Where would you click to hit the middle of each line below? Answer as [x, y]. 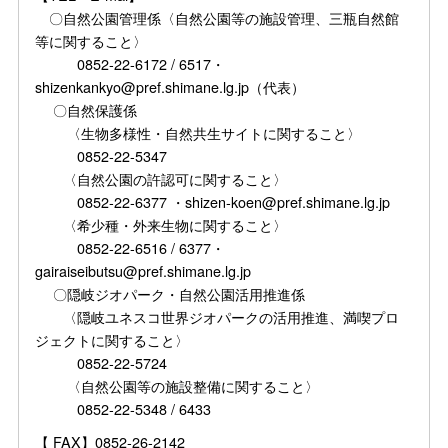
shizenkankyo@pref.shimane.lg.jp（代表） [170, 86]
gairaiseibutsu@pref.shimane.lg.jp [143, 270]
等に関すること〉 [91, 40]
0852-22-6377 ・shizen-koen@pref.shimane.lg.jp [213, 201]
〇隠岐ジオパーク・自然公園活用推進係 [170, 293]
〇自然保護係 [86, 109]
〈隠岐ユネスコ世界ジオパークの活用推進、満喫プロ [217, 316]
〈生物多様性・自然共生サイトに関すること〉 [198, 132]
